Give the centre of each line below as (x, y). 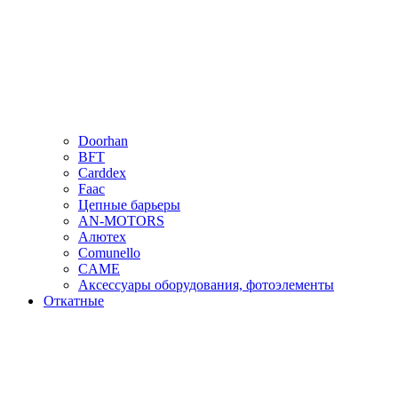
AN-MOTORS (121, 221)
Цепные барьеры (129, 205)
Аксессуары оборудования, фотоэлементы (206, 285)
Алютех (102, 237)
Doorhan (103, 141)
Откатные (74, 301)
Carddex (102, 173)
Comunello (109, 253)
